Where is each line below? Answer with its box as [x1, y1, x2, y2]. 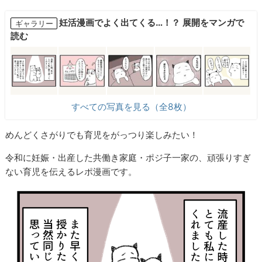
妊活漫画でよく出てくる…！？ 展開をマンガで [59, 17, 244, 29]
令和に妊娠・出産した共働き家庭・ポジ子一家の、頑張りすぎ [5, 152, 251, 164]
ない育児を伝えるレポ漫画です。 [5, 166, 137, 178]
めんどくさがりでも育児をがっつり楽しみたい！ [5, 129, 199, 141]
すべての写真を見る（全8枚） [71, 101, 191, 113]
